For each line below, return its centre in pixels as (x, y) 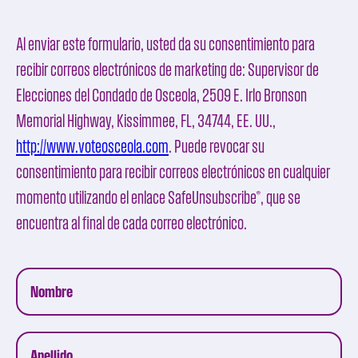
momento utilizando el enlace (92, 197)
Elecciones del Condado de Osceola (106, 95)
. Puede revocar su (217, 146)
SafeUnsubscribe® (214, 197)
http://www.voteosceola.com (92, 146)
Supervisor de (283, 70)
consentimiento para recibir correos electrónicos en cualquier (173, 172)
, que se (280, 197)
